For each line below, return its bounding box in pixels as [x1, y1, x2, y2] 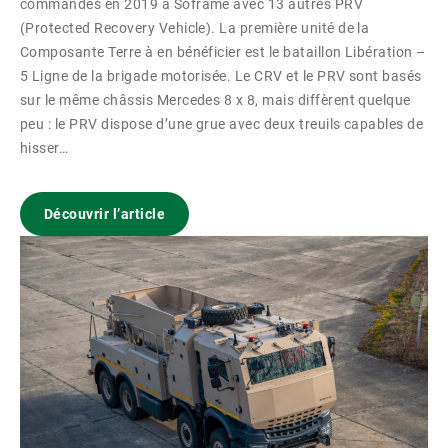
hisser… [20, 140, 69, 156]
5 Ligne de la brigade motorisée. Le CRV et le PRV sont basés [20, 68, 422, 84]
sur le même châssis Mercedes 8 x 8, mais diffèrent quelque [20, 92, 411, 108]
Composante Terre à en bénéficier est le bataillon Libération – [20, 44, 426, 60]
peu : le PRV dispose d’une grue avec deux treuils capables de [20, 116, 424, 132]
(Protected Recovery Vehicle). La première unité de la [20, 20, 370, 36]
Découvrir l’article [44, 206, 166, 222]
